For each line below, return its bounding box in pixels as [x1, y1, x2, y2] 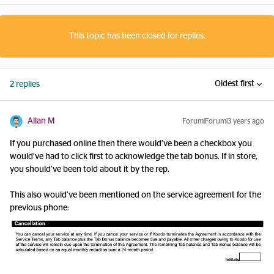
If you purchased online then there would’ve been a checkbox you [10, 139, 252, 148]
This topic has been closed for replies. [68, 32, 206, 40]
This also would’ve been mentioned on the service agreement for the [10, 191, 261, 199]
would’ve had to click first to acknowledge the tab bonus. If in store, [10, 152, 257, 161]
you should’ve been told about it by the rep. [10, 165, 169, 174]
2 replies [10, 80, 40, 89]
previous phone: [10, 204, 69, 212]
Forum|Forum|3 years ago [182, 117, 264, 125]
